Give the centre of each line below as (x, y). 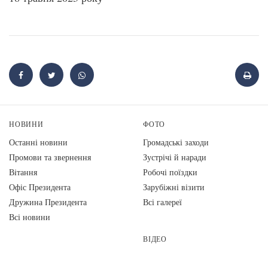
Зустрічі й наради (175, 157)
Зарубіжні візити (174, 187)
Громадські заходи (176, 142)
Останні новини (38, 142)
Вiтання (23, 172)
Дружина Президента (48, 202)
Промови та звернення (50, 157)
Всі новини (30, 217)
